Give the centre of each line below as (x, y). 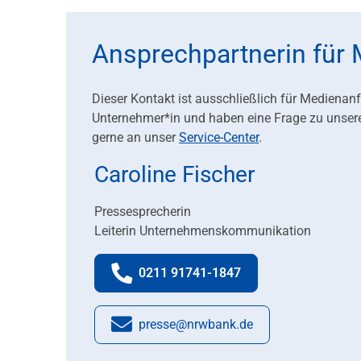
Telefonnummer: (223, 282)
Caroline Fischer (174, 175)
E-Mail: (200, 334)
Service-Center (219, 138)
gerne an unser (135, 138)
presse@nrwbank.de (196, 325)
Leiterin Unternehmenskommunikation (203, 231)
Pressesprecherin (143, 212)
